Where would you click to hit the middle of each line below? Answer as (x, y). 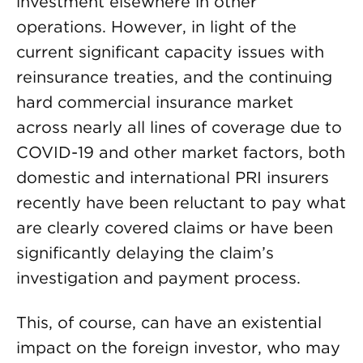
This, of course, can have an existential (169, 322)
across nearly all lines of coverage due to (179, 127)
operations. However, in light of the (156, 27)
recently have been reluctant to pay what (181, 203)
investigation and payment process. (158, 278)
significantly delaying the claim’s (145, 253)
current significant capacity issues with (170, 52)
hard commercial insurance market (155, 102)
